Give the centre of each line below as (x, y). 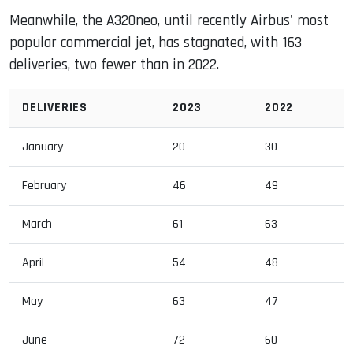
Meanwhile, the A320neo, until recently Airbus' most (169, 20)
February (44, 185)
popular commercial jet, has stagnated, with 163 (156, 43)
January (43, 147)
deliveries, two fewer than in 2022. (114, 65)
